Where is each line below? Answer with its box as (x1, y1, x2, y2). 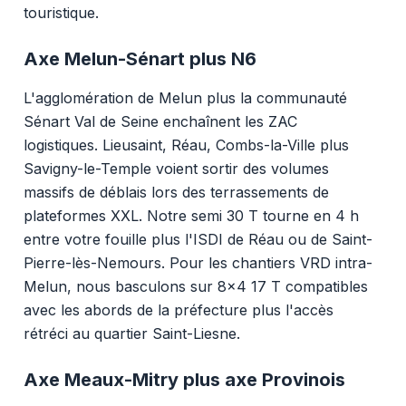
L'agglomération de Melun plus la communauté (23, 88, 347, 107)
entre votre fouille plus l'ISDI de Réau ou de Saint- (23, 229, 372, 248)
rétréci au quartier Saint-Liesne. (23, 324, 240, 343)
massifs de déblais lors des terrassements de (23, 182, 329, 201)
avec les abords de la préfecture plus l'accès (23, 300, 333, 319)
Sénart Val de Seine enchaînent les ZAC (23, 111, 297, 130)
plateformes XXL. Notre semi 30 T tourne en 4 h (23, 206, 359, 225)
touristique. (23, 3, 99, 22)
